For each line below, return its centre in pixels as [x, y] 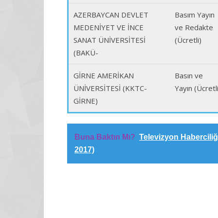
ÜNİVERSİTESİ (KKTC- [110, 88]
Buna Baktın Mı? [105, 137]
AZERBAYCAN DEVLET [111, 15]
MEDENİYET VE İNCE [109, 27]
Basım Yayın [195, 15]
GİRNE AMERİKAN [104, 75]
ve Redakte [194, 27]
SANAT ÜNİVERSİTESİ [109, 40]
